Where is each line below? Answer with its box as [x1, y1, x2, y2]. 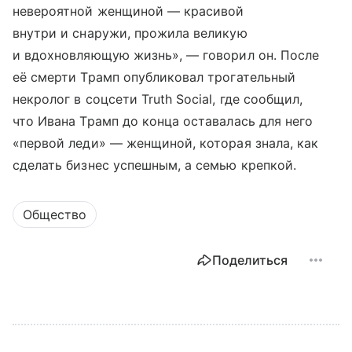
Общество [23, 206, 86, 222]
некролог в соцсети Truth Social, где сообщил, [13, 90, 303, 107]
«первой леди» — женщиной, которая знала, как [13, 134, 319, 151]
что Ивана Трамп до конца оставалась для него [13, 112, 313, 129]
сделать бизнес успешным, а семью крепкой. [13, 156, 296, 173]
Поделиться [212, 251, 288, 268]
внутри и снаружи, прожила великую [13, 24, 247, 41]
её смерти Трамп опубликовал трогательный [13, 68, 295, 85]
